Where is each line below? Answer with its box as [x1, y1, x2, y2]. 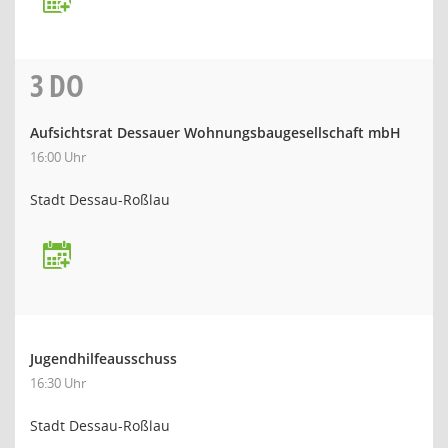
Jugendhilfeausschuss [30, 349, 177, 368]
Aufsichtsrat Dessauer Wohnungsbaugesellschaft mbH [30, 123, 401, 142]
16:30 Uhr [30, 374, 86, 392]
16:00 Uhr [30, 148, 86, 166]
